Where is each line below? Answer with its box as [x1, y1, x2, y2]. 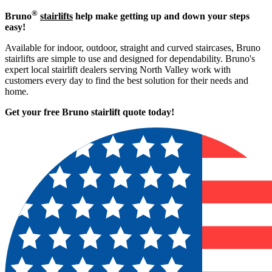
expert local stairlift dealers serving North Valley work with [5, 64, 231, 75]
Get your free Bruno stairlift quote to [5, 107, 156, 117]
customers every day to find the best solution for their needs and [5, 75, 248, 86]
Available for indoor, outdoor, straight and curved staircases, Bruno [5, 42, 260, 53]
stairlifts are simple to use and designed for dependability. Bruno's [5, 53, 255, 64]
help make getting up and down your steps [73, 11, 250, 21]
